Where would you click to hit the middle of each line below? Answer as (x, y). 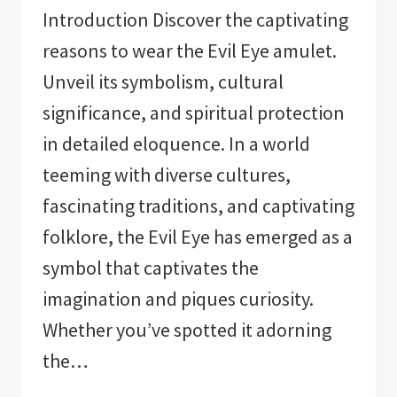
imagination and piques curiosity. (178, 298)
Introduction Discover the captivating (195, 19)
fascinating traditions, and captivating (198, 205)
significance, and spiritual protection (194, 112)
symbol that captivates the (151, 267)
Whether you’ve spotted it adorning (187, 329)
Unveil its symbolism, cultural (163, 81)
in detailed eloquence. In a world (176, 143)
